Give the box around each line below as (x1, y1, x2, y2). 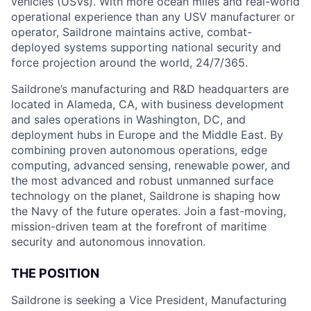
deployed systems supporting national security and (11, 40, 281, 54)
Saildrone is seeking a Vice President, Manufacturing (11, 292, 287, 307)
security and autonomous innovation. (11, 234, 205, 249)
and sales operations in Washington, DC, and (11, 112, 246, 126)
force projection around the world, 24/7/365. (11, 55, 248, 69)
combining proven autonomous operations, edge (11, 142, 267, 157)
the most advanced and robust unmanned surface (11, 173, 274, 187)
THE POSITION (11, 265, 99, 280)
